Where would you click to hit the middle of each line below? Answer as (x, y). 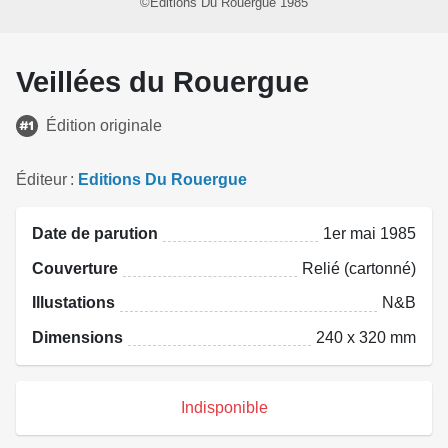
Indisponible (224, 408)
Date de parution (95, 233)
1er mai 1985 (369, 233)
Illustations (73, 303)
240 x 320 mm (366, 338)
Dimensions (77, 338)
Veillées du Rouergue (162, 81)
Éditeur (41, 179)
